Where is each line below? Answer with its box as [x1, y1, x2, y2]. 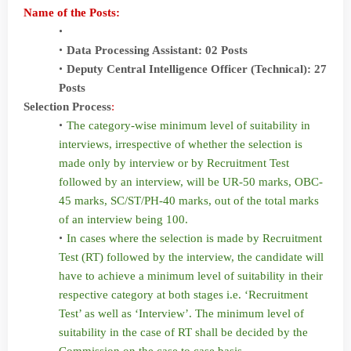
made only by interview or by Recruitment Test [59, 157, 289, 169]
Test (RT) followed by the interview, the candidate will [59, 251, 324, 263]
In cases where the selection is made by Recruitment [67, 232, 322, 244]
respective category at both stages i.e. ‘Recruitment [59, 288, 308, 301]
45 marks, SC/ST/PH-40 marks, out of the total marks [59, 194, 319, 207]
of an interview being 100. [59, 213, 188, 226]
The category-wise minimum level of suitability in [67, 119, 310, 132]
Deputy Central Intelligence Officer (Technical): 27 [67, 63, 327, 75]
